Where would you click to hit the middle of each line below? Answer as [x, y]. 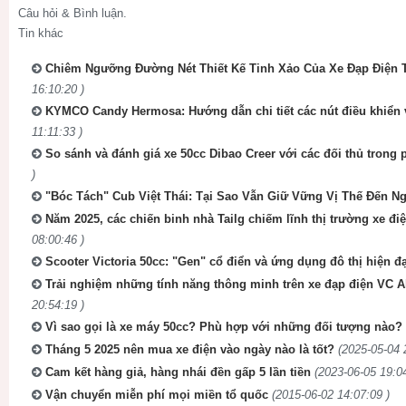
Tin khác [41, 33]
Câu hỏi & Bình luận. [72, 13]
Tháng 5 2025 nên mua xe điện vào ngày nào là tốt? [190, 349]
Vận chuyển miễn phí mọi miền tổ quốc [157, 394]
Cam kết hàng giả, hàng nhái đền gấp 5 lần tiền [178, 372]
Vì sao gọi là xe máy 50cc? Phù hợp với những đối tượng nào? [224, 326]
